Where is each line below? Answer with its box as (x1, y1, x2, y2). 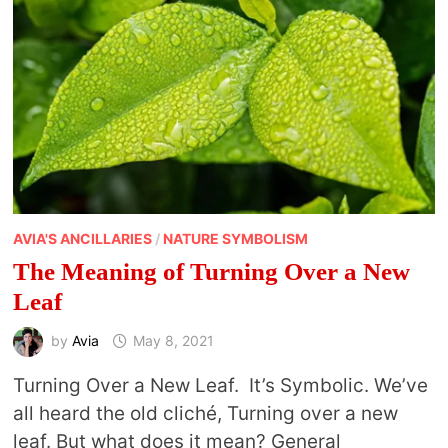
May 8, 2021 (132, 332, 214, 350)
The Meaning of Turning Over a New (12, 258, 410, 286)
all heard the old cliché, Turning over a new (12, 402, 398, 426)
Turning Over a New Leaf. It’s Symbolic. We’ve (12, 374, 428, 398)
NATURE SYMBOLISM (162, 230, 308, 248)
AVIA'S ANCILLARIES (12, 230, 152, 248)
